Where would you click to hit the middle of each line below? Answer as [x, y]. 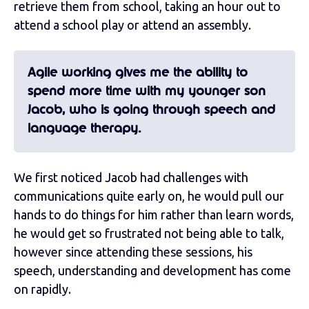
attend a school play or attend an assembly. [132, 24]
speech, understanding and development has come [152, 270]
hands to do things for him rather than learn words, [154, 214]
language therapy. [84, 129]
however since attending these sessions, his [133, 251]
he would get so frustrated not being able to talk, [149, 233]
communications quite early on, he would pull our [149, 196]
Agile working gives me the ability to [138, 73]
